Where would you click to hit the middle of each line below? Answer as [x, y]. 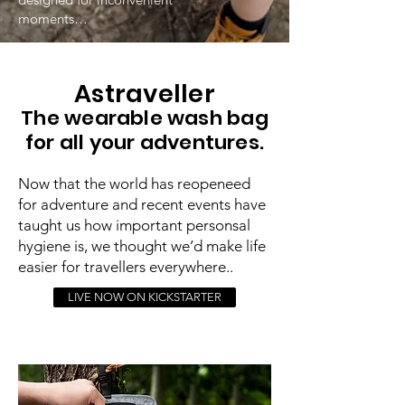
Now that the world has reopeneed [134, 184]
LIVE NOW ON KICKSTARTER [145, 297]
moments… [53, 19]
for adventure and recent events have [142, 204]
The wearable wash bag [145, 118]
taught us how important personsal [134, 225]
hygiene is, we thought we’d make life [142, 246]
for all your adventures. [145, 142]
